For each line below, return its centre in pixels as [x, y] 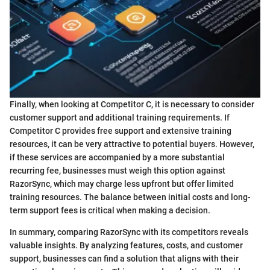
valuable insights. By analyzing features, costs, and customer [126, 246]
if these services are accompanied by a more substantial [117, 158]
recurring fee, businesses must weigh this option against [118, 171]
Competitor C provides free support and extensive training [121, 131]
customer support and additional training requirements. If [120, 118]
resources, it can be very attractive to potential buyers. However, [132, 144]
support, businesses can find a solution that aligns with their [124, 259]
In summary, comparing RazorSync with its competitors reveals [129, 232]
